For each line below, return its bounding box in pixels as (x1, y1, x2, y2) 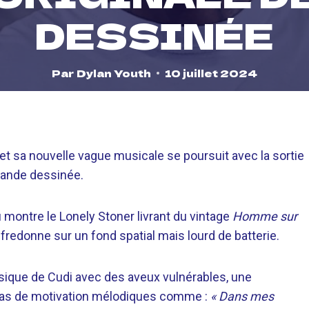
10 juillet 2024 (164, 66, 257, 81)
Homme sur (232, 208, 297, 223)
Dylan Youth (76, 66, 151, 81)
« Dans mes (210, 288, 274, 303)
